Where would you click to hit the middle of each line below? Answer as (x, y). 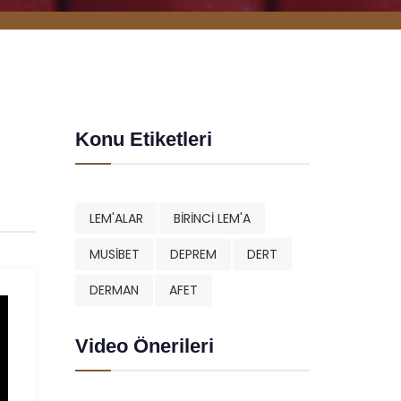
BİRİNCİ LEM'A (212, 218)
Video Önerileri (144, 346)
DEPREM (193, 254)
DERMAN (114, 290)
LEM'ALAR (116, 218)
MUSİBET (114, 254)
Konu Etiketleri (143, 139)
